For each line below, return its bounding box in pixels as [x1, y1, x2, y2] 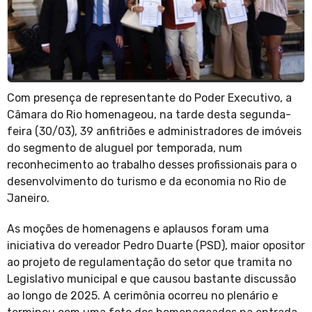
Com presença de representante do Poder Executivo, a [7, 91, 292, 105]
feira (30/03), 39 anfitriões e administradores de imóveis [7, 125, 302, 139]
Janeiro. [7, 192, 52, 205]
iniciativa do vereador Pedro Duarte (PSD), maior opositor [7, 239, 305, 253]
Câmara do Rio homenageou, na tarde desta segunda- [7, 108, 291, 122]
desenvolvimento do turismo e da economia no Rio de [7, 175, 286, 189]
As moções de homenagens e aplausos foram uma [7, 222, 269, 236]
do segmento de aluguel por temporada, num [7, 141, 242, 155]
